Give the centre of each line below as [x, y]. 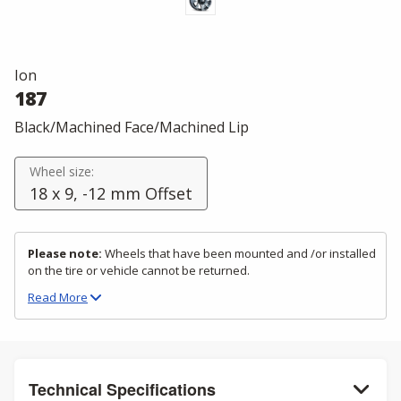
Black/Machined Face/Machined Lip [132, 127]
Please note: [66, 253]
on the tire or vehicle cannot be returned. [139, 270]
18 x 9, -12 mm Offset [111, 193]
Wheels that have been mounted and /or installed [240, 253]
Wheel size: [62, 171]
